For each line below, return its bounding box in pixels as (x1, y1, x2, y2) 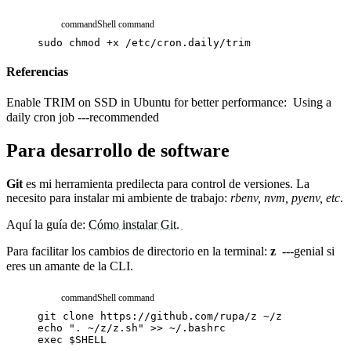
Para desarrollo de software (6, 139, 230, 161)
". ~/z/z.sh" (69, 321, 144, 334)
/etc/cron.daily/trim (125, 36, 251, 49)
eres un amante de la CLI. (6, 259, 133, 273)
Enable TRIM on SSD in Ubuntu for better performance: (6, 96, 290, 110)
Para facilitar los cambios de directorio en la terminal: (6, 244, 270, 259)
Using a (290, 96, 331, 110)
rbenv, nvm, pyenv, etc (230, 190, 340, 204)
